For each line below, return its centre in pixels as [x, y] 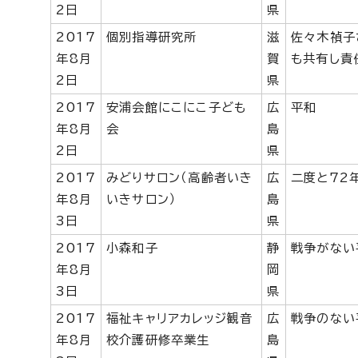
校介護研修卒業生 [158, 340]
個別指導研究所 [152, 37]
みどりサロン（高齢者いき [180, 178]
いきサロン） [142, 199]
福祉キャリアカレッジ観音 [180, 318]
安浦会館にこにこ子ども [177, 107]
